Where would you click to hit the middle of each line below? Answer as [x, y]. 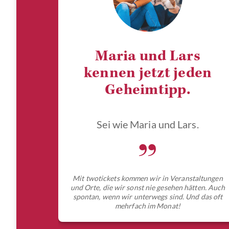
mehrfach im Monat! [148, 206]
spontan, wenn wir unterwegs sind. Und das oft [148, 197]
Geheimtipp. [148, 91]
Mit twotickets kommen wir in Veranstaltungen [148, 178]
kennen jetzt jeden [148, 74]
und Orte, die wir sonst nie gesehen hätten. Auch [148, 188]
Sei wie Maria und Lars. [148, 124]
